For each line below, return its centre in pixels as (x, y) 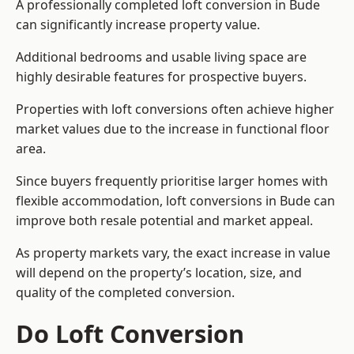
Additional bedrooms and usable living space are (161, 57)
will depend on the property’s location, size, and (159, 273)
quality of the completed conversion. (125, 293)
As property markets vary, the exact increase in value (173, 253)
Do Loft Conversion (130, 334)
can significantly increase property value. (138, 25)
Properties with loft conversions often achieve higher (175, 109)
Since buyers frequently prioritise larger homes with (172, 181)
